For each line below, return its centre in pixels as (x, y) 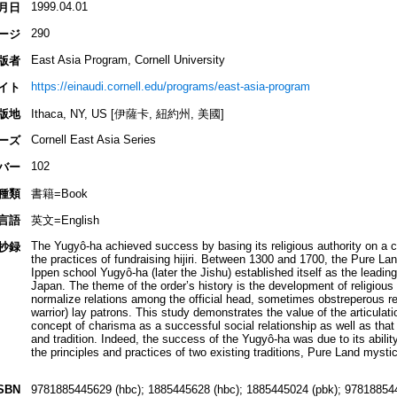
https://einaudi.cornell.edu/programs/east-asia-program (170, 87)
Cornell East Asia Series (93, 140)
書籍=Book (59, 194)
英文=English (65, 221)
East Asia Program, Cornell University (128, 60)
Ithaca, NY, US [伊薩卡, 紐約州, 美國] (127, 114)
